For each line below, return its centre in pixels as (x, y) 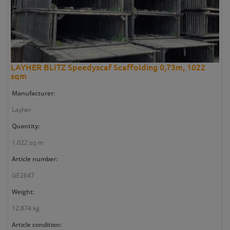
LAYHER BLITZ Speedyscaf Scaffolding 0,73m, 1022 (108, 66)
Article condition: (37, 224)
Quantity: (26, 126)
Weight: (23, 191)
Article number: (35, 159)
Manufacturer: (33, 93)
